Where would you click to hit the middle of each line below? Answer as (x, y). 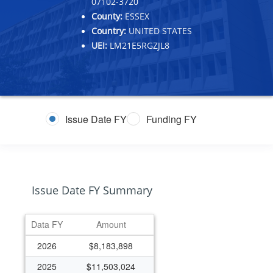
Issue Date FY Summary (92, 190)
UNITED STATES (159, 30)
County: (107, 16)
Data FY (47, 224)
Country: (109, 30)
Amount (111, 224)
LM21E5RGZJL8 (138, 45)
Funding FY (172, 119)
